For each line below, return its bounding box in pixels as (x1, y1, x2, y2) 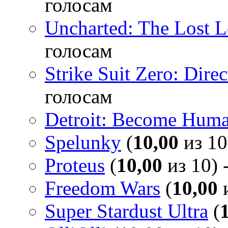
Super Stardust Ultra (45, 199, 208, 222)
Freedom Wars (45, 177, 160, 199)
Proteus (45, 154, 105, 176)
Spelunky (45, 131, 121, 153)
